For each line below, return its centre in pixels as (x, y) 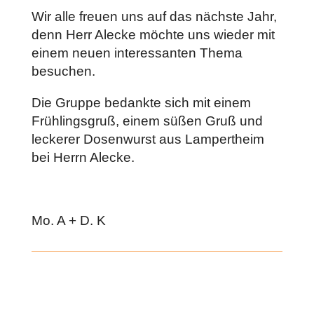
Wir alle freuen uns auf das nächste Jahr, (154, 16)
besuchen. (63, 71)
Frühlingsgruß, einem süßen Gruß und (147, 121)
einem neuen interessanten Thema (137, 53)
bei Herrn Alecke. (83, 157)
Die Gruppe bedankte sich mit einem (141, 103)
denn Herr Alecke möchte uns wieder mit (153, 35)
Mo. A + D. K (68, 220)
